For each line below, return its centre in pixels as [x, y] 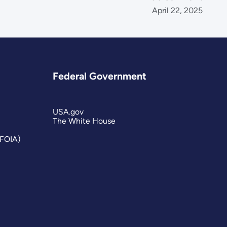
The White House [84, 121]
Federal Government [100, 76]
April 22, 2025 [178, 11]
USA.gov [68, 111]
